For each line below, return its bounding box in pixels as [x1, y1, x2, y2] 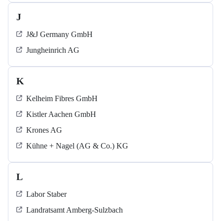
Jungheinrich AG [26, 46, 79, 55]
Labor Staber [26, 190, 67, 199]
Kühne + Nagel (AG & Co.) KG [26, 142, 128, 150]
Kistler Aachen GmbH [26, 110, 96, 119]
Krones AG [26, 126, 62, 135]
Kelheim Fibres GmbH [26, 94, 98, 103]
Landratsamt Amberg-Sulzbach [26, 206, 123, 215]
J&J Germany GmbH [26, 30, 93, 39]
